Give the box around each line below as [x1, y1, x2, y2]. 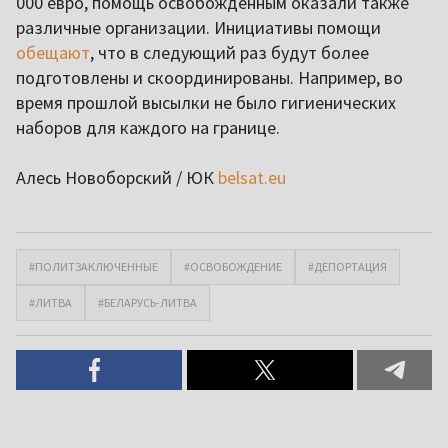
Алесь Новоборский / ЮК [16, 166, 218, 190]
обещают [16, 41, 90, 65]
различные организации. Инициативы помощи [16, 16, 381, 40]
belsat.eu [218, 166, 286, 190]
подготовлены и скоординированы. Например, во [16, 66, 403, 90]
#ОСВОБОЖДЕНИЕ [184, 259, 282, 275]
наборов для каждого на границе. [16, 116, 280, 140]
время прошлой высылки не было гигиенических [16, 91, 396, 115]
